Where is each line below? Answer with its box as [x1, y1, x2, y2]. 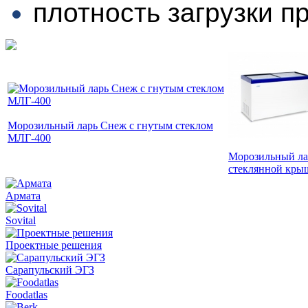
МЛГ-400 [8, 131, 51, 144]
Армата [5, 189, 41, 201]
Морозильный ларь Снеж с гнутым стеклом [8, 119, 213, 131]
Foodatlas [5, 288, 47, 300]
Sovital [5, 214, 36, 226]
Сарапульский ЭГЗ [5, 263, 94, 276]
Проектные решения [5, 239, 102, 251]
